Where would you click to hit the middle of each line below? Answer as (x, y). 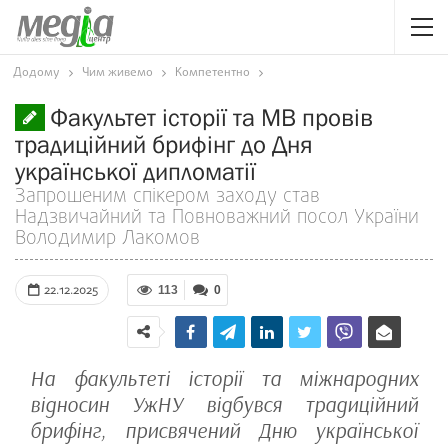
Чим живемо (117, 73)
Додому (36, 73)
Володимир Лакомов (107, 239)
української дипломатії (135, 171)
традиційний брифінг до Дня (164, 144)
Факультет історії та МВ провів (211, 117)
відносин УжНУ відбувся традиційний (224, 405)
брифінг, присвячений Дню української (224, 431)
